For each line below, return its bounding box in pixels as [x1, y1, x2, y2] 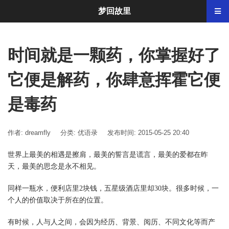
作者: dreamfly [8, 129, 51, 136]
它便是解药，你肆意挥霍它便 [8, 71, 220, 89]
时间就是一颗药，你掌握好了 [8, 46, 220, 64]
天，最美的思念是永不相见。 [8, 163, 101, 170]
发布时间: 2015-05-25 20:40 [107, 129, 189, 136]
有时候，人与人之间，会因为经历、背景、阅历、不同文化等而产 [8, 218, 215, 226]
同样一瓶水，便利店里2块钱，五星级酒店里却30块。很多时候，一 [8, 185, 219, 192]
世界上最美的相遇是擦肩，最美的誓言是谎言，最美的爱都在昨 [8, 151, 208, 158]
